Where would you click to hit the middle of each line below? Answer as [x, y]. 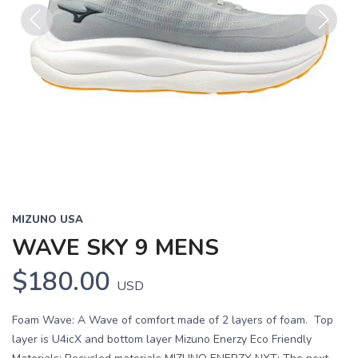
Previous [46, 46]
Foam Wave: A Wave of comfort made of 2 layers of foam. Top [173, 320]
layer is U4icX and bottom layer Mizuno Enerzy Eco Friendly [162, 339]
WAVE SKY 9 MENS [115, 248]
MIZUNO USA [48, 220]
